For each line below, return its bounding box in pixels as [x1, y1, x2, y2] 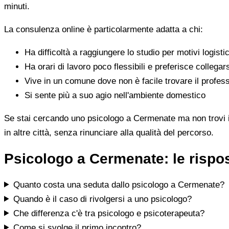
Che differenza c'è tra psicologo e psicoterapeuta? [13, 208, 205, 218]
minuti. [4, 1, 30, 11]
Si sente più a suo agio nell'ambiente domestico [25, 90, 205, 100]
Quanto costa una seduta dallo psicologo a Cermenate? [13, 179, 225, 190]
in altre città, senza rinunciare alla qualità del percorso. [4, 127, 214, 138]
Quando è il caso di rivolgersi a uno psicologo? [13, 194, 192, 204]
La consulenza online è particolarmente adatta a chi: [4, 24, 203, 34]
